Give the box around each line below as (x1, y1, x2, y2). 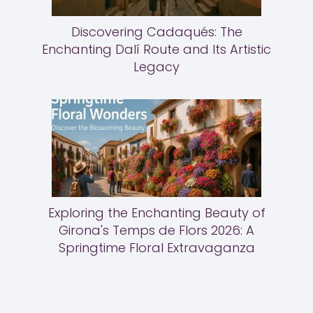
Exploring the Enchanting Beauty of (48, 203, 265, 221)
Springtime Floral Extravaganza (58, 238, 255, 256)
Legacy (133, 57, 180, 75)
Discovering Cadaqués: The (71, 22, 242, 41)
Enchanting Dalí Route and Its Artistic (42, 40, 271, 58)
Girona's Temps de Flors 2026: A (59, 221, 254, 239)
